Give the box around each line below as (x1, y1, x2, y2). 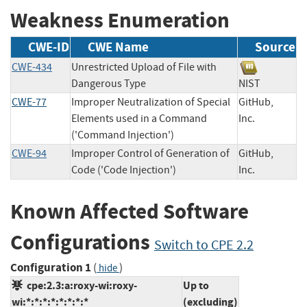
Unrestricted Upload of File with (71, 60, 217, 75)
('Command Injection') (71, 128, 174, 143)
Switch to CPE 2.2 (154, 236, 254, 254)
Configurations (10, 228, 154, 257)
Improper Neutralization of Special (71, 95, 230, 110)
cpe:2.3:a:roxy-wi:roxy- (23, 278, 137, 293)
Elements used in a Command (71, 112, 207, 126)
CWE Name (88, 38, 149, 56)
